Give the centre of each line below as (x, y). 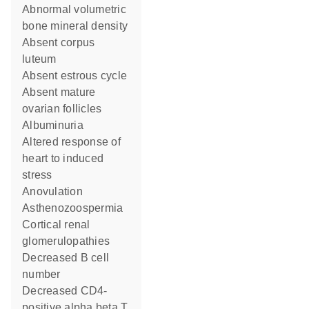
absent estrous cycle (78, 76)
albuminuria (57, 125)
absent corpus (26, 42)
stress (37, 175)
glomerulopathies (66, 241)
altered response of (26, 142)
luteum (39, 59)
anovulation (56, 191)
